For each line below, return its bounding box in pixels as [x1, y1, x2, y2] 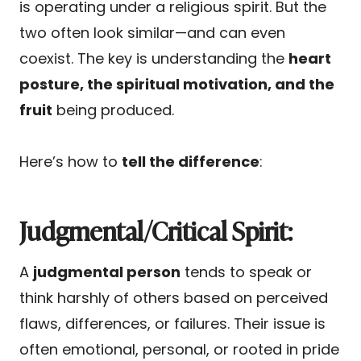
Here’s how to [19, 151, 122, 172]
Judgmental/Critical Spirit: [19, 210, 293, 249]
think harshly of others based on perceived [19, 287, 328, 308]
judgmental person [33, 261, 180, 282]
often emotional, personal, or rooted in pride [19, 338, 339, 359]
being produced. [52, 99, 174, 120]
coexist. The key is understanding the [19, 48, 288, 68]
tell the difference [122, 151, 259, 172]
